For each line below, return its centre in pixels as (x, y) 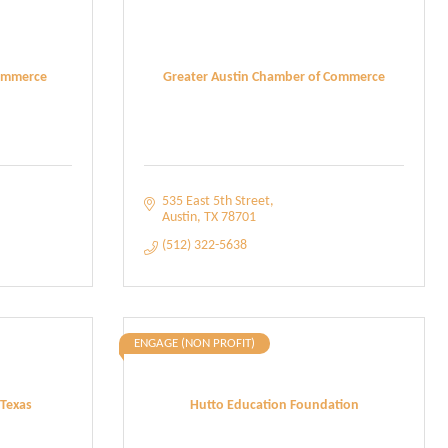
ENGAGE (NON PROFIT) (194, 343)
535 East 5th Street (215, 201)
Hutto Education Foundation (274, 405)
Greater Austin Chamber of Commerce (274, 77)
